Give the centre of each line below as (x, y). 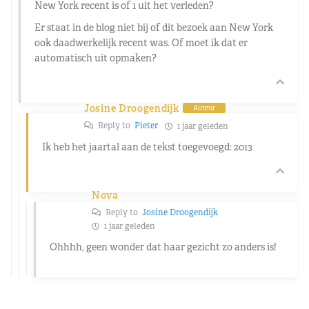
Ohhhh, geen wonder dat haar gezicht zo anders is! (163, 247)
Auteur (204, 108)
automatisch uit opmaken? (96, 58)
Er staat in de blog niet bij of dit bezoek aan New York (154, 27)
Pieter (146, 125)
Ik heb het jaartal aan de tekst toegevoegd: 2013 (147, 147)
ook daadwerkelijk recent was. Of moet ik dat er (141, 42)
